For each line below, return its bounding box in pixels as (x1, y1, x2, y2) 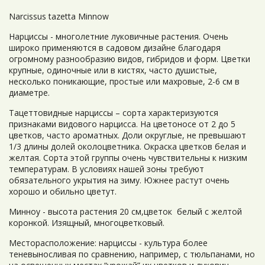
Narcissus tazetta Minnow (9, 11, 109, 22)
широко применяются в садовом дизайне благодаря (9, 42, 221, 53)
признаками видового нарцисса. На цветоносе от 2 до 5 (9, 118, 235, 130)
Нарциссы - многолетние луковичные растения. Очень (9, 31, 228, 42)
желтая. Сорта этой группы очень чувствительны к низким (9, 152, 247, 163)
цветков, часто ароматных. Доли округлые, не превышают (9, 130, 246, 141)
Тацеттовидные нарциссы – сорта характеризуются (9, 107, 218, 118)
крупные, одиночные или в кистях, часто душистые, (9, 64, 217, 76)
